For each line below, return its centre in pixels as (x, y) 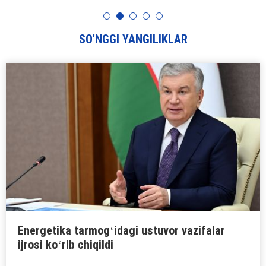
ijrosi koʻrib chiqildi (66, 244)
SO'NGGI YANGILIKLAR (133, 39)
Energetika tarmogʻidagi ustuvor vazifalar (121, 230)
